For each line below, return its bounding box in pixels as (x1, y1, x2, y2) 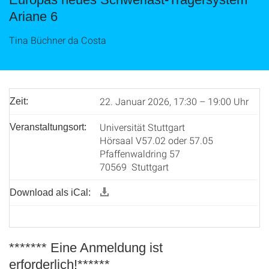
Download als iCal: (10, 187, 91, 198)
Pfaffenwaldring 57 (100, 147, 180, 160)
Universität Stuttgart (100, 121, 185, 133)
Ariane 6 (9, 9, 58, 24)
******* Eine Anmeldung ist (9, 240, 163, 255)
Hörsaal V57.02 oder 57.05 (100, 134, 213, 147)
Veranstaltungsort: (10, 122, 86, 132)
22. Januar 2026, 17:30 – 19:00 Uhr (100, 95, 249, 107)
